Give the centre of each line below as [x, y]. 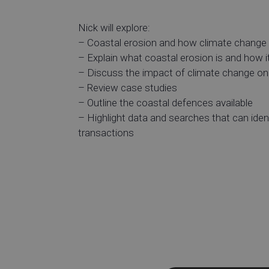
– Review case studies [128, 87]
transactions [106, 132]
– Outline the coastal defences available [165, 102]
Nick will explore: [114, 27]
